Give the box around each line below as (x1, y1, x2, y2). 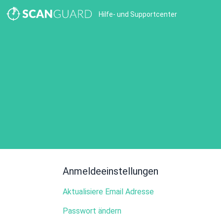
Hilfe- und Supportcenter (99, 10, 177, 18)
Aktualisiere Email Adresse (63, 187, 154, 196)
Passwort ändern (63, 206, 121, 216)
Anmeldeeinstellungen (63, 165, 158, 177)
